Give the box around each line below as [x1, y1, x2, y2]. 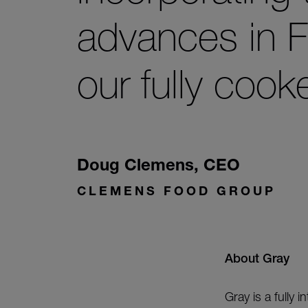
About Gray [225, 251, 289, 265]
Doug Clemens [77, 155, 194, 174]
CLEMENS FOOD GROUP [77, 183, 276, 198]
